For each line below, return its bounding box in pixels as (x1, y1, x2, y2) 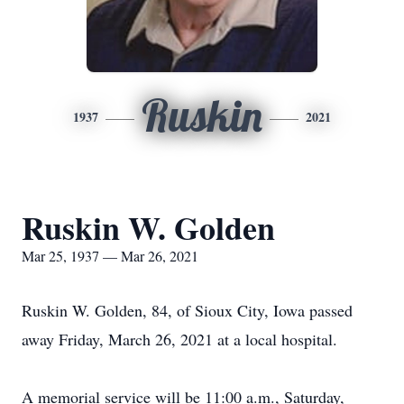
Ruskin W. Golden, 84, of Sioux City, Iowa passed (22, 299, 353, 321)
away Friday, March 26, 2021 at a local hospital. (22, 328, 337, 350)
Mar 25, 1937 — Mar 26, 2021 (22, 246, 198, 265)
